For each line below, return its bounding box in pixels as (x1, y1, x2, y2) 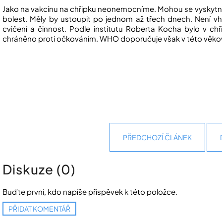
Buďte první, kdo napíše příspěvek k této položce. (2, 187, 177, 197)
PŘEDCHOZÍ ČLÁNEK (123, 133, 192, 142)
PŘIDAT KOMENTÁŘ (8, 204, 70, 214)
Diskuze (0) (2, 161, 75, 177)
